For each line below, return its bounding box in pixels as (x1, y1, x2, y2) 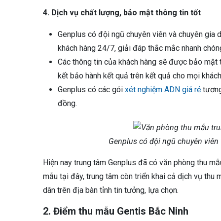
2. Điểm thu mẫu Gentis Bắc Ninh (43, 205, 188, 218)
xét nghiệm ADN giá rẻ (125, 84, 201, 94)
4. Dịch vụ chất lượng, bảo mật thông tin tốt (43, 7, 201, 17)
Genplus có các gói (58, 84, 125, 94)
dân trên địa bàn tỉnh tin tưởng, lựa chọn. (43, 185, 179, 195)
